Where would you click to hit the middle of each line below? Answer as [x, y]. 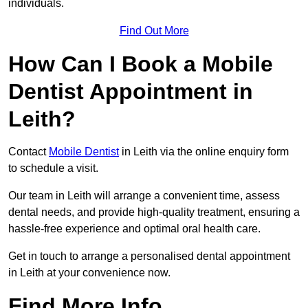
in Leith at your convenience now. [89, 273]
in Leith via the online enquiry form [204, 152]
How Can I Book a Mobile [141, 64]
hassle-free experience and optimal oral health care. [134, 229]
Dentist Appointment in [131, 92]
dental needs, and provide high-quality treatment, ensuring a [154, 212]
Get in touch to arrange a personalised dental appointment [149, 256]
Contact [29, 152]
